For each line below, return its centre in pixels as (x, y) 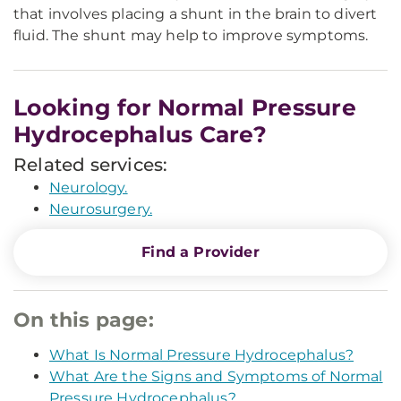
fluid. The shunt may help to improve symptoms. (191, 35)
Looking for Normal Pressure (185, 107)
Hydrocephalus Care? (140, 134)
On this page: (84, 320)
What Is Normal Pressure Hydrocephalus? (202, 355)
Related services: (91, 165)
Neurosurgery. (101, 209)
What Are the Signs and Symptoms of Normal (216, 376)
